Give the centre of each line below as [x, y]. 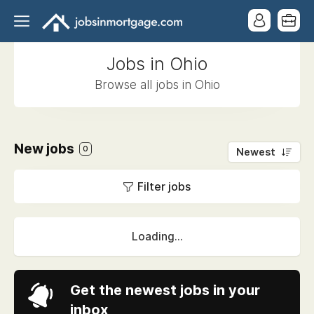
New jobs [46, 149]
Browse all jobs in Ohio [157, 85]
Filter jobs [164, 186]
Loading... [157, 237]
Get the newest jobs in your [165, 290]
